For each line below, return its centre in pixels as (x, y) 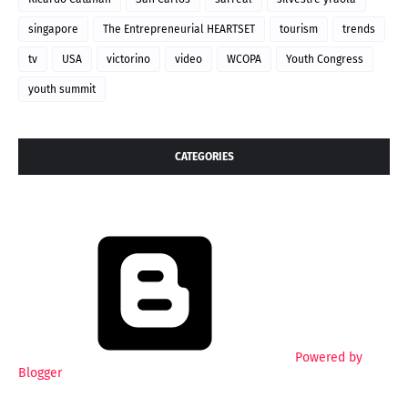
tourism (299, 30)
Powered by (327, 358)
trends (359, 30)
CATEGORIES (204, 157)
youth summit (62, 90)
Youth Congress (325, 60)
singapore (53, 30)
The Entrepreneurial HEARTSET (179, 30)
